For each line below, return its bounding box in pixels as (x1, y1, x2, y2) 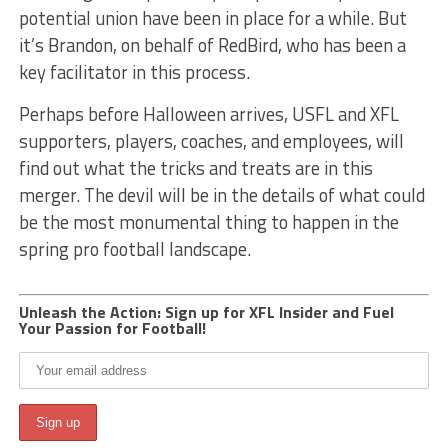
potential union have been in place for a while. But (18, 4, 407, 33)
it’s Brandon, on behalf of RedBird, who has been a (18, 31, 406, 60)
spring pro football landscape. (18, 235, 251, 264)
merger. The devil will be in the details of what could (18, 181, 425, 210)
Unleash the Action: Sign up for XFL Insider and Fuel (18, 300, 394, 325)
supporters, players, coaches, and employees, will (18, 127, 404, 156)
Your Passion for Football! (18, 316, 206, 341)
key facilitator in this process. (18, 58, 250, 87)
